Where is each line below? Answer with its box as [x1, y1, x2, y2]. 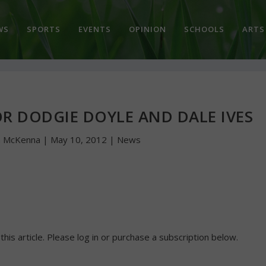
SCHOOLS [183, 23, 224, 34]
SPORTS [26, 23, 61, 34]
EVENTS [78, 23, 111, 34]
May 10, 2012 [50, 134, 107, 146]
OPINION [128, 23, 166, 34]
